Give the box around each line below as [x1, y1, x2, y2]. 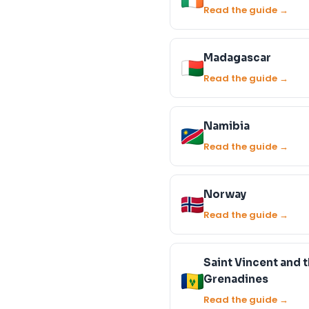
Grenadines [203, 272, 268, 286]
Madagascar [203, 51, 271, 64]
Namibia [203, 119, 250, 132]
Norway [203, 188, 246, 201]
